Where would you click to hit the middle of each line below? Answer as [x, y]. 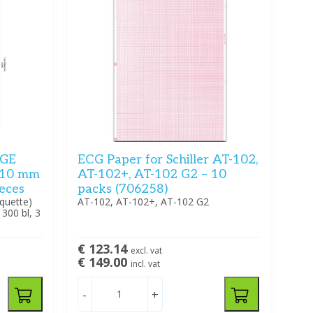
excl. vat [146, 250]
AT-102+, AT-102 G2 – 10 [152, 174]
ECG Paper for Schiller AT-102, [167, 159]
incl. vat [145, 263]
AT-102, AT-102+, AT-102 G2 [143, 201]
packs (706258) [122, 189]
